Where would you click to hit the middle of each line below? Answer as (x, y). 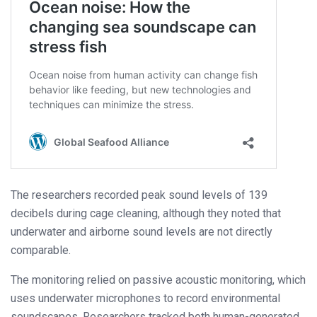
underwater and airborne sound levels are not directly (142, 231)
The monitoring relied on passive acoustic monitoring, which (158, 279)
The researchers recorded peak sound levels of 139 (139, 195)
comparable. (41, 250)
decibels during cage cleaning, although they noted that (146, 213)
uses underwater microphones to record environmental (145, 298)
